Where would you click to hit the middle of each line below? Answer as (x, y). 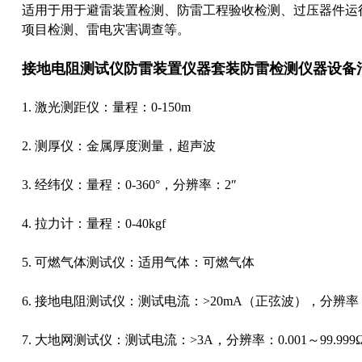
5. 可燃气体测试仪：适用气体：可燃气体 (140, 262)
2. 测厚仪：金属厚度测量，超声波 (120, 146)
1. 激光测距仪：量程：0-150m (108, 107)
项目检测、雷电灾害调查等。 (106, 29)
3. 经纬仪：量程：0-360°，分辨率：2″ (131, 185)
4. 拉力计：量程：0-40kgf (95, 223)
